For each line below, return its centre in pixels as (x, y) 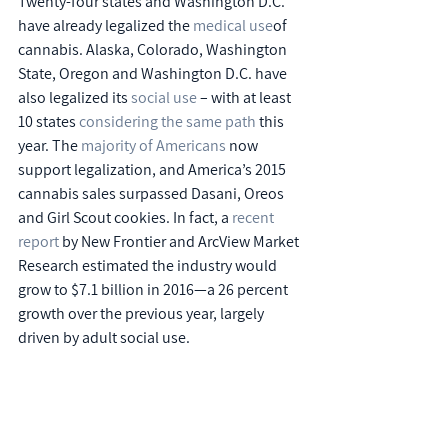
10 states (48, 121)
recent (254, 217)
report (38, 241)
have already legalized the (105, 25)
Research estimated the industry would (149, 265)
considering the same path (167, 121)
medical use (233, 25)
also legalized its (74, 97)
